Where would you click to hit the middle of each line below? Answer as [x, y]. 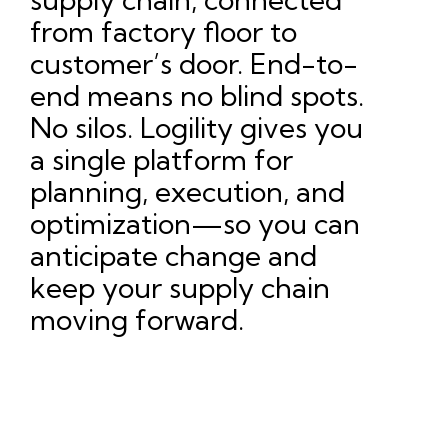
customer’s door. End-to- [194, 64]
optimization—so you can [195, 224]
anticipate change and [173, 256]
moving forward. [137, 320]
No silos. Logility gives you [196, 128]
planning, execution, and [187, 192]
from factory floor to [163, 32]
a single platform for [161, 160]
